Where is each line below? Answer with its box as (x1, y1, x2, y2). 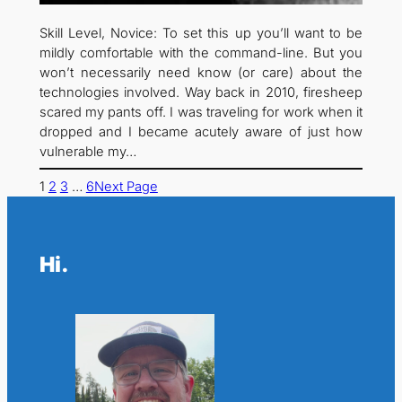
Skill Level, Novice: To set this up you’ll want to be (39, 24, 363, 41)
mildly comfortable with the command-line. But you (39, 44, 363, 61)
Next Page (93, 178, 158, 195)
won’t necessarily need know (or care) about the (39, 64, 363, 81)
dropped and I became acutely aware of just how (39, 123, 363, 140)
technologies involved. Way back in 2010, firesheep (39, 83, 363, 100)
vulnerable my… (39, 143, 136, 160)
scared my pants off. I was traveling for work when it (39, 103, 363, 120)
